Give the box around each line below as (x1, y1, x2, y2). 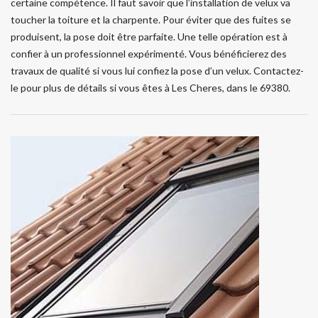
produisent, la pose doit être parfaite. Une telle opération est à (11, 30, 287, 43)
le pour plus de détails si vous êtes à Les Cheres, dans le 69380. (11, 81, 290, 94)
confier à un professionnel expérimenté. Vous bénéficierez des (11, 47, 287, 60)
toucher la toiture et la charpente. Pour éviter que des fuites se (11, 13, 291, 26)
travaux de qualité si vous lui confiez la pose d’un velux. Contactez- (11, 64, 304, 77)
